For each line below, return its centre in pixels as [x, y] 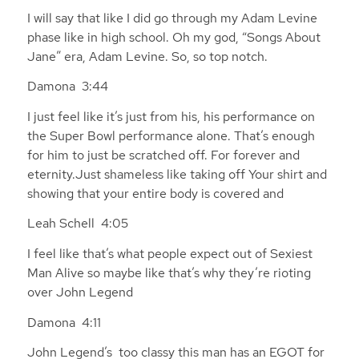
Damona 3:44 [71, 87]
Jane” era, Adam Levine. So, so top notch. [147, 56]
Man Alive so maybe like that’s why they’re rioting [169, 273]
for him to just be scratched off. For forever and [163, 155]
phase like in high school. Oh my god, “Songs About [173, 37]
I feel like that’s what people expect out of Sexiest [169, 254]
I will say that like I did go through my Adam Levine [172, 18]
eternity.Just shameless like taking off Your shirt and [177, 174]
